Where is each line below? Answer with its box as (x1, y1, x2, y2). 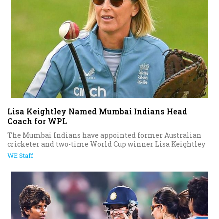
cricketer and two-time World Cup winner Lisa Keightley (7, 139, 205, 149)
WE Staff (7, 152, 33, 160)
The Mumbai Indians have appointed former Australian (7, 131, 201, 140)
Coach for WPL (7, 116, 67, 127)
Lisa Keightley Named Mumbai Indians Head (7, 106, 187, 117)
